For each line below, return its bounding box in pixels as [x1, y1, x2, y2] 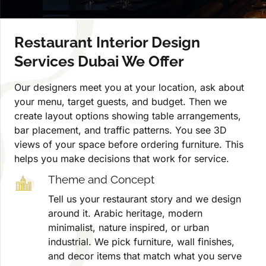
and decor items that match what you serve [47, 250, 242, 262]
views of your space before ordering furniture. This [14, 138, 243, 150]
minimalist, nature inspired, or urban [47, 221, 209, 234]
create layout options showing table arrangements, [14, 109, 241, 122]
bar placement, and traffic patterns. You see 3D [14, 123, 227, 136]
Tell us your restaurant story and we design [47, 193, 241, 205]
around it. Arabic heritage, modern [47, 207, 202, 220]
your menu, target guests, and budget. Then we [14, 95, 227, 107]
